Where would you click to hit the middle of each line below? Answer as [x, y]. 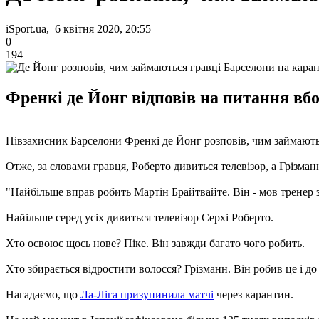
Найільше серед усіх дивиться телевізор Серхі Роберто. [140, 217]
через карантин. [253, 294]
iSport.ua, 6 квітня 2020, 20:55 [78, 28]
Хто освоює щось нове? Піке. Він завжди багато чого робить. [155, 243]
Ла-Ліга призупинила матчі [147, 294]
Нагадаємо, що [43, 294]
